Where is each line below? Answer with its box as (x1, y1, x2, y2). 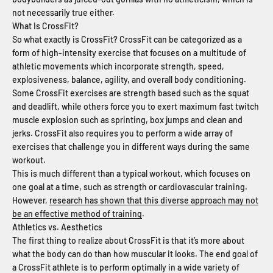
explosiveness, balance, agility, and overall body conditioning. (12, 74, 246, 85)
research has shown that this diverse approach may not (49, 194, 258, 205)
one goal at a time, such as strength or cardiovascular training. (12, 181, 247, 192)
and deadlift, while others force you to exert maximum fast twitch (12, 101, 259, 112)
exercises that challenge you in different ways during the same (12, 141, 250, 152)
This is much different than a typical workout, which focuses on (12, 168, 250, 179)
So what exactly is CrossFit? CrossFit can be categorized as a (12, 34, 242, 44)
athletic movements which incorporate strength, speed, (12, 60, 224, 71)
